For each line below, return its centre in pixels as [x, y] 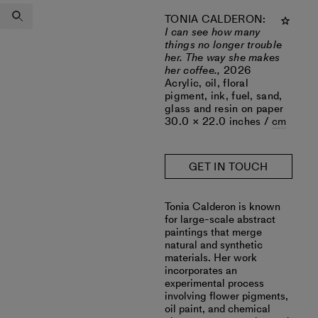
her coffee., [194, 70]
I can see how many [213, 32]
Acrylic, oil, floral [207, 83]
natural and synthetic [214, 245]
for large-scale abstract [220, 219]
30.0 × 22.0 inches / [219, 121]
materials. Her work [211, 258]
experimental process [214, 283]
